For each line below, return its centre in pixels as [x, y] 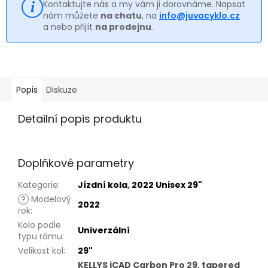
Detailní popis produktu [80, 118]
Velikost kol [41, 250]
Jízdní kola [103, 185]
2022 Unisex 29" [167, 185]
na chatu [121, 15]
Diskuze [62, 89]
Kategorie [38, 185]
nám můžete [72, 15]
